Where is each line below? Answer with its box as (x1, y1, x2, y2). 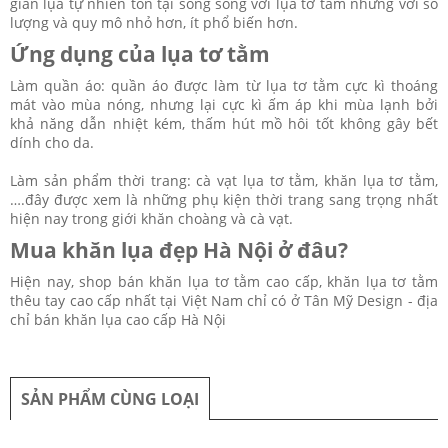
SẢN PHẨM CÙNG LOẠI (21, 387, 199, 410)
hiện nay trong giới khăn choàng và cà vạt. (10, 208, 293, 228)
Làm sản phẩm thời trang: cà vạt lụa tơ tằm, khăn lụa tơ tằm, (10, 170, 438, 190)
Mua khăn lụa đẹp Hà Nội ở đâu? (10, 235, 353, 264)
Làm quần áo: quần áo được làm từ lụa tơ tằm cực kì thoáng (10, 75, 438, 95)
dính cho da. (10, 132, 94, 152)
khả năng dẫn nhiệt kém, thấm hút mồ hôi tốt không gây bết (10, 113, 438, 133)
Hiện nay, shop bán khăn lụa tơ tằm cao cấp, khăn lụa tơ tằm (10, 271, 438, 291)
